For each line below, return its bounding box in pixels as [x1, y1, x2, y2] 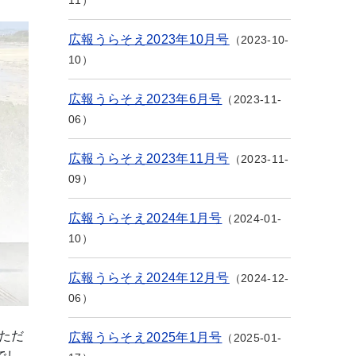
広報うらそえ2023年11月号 [68, 152, 230, 165]
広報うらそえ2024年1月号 [68, 211, 222, 225]
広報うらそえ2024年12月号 [68, 271, 230, 284]
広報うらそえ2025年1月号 [68, 331, 222, 344]
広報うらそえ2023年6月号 [68, 92, 222, 106]
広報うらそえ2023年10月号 [68, 33, 230, 46]
